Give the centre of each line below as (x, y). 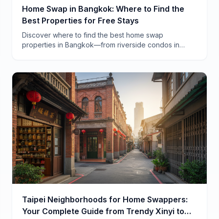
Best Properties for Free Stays (80, 21)
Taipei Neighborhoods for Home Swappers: (105, 199)
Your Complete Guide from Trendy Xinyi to (103, 211)
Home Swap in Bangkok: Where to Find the (103, 9)
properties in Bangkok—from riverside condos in (101, 45)
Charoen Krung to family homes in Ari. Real (90, 55)
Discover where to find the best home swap (93, 35)
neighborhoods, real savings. (69, 65)
